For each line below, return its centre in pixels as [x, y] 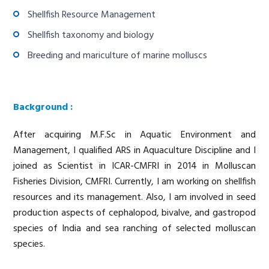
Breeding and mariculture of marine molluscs [118, 56]
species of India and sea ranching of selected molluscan [134, 229]
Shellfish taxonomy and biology [91, 36]
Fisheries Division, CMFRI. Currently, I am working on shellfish [134, 182]
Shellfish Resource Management [92, 15]
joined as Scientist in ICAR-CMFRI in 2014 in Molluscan [134, 167]
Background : [43, 108]
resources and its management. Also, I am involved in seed [134, 198]
